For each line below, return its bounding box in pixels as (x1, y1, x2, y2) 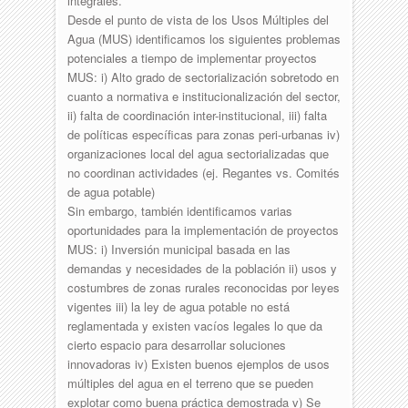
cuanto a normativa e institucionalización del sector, (66, 87, 341, 105)
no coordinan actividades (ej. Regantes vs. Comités (66, 163, 340, 181)
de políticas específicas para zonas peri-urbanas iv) (66, 125, 340, 143)
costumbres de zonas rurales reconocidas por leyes (66, 278, 340, 296)
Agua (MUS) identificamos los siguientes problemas (66, 29, 341, 47)
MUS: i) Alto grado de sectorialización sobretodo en (66, 67, 339, 86)
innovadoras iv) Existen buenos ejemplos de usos (66, 354, 330, 372)
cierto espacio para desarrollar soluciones (66, 335, 286, 353)
